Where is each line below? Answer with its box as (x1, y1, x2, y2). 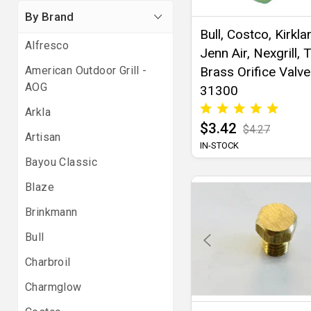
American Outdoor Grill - (25, 64, 147, 77)
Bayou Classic (25, 155, 98, 169)
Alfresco (25, 39, 69, 52)
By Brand (25, 10, 74, 24)
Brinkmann (25, 205, 78, 219)
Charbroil (25, 255, 71, 269)
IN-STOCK (200, 140, 239, 151)
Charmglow (25, 280, 82, 294)
